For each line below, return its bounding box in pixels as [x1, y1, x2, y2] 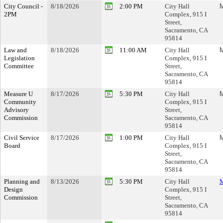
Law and [4, 46, 27, 54]
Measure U [4, 90, 33, 98]
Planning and [4, 178, 40, 185]
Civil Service [4, 134, 39, 141]
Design [4, 186, 23, 193]
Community [4, 98, 36, 106]
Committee [4, 62, 34, 70]
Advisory [4, 106, 29, 113]
